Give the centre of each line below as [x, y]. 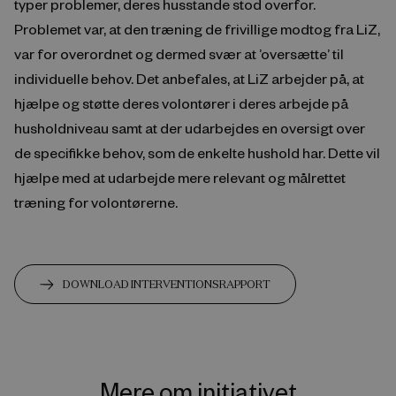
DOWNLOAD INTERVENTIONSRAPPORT [167, 284]
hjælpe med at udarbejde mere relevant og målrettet [180, 178]
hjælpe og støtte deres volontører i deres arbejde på [181, 103]
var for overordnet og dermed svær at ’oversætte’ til [179, 54]
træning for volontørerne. [96, 202]
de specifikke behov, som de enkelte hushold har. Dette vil [197, 153]
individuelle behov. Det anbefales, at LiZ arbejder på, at [189, 79]
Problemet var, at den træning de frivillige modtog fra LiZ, [197, 29]
